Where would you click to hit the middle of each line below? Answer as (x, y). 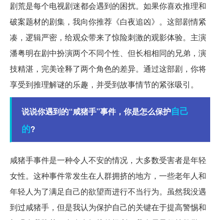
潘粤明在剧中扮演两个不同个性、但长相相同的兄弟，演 (108, 53)
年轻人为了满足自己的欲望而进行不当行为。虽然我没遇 (108, 192)
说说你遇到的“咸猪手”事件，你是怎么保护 (96, 111)
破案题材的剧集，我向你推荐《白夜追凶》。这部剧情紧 (108, 22)
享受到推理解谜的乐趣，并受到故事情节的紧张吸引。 (104, 84)
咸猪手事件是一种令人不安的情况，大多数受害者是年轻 (108, 160)
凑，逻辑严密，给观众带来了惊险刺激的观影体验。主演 (108, 37)
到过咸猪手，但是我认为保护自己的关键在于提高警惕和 (108, 207)
